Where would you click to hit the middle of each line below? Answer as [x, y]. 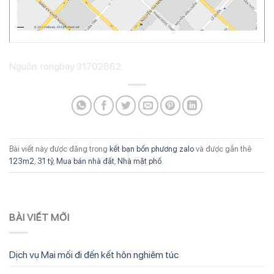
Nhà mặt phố [139, 161]
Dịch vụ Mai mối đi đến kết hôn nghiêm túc [94, 254]
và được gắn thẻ [223, 149]
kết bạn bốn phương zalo [152, 149]
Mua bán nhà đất [85, 161]
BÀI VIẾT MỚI [39, 218]
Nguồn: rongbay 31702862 [65, 66]
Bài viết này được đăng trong [59, 149]
